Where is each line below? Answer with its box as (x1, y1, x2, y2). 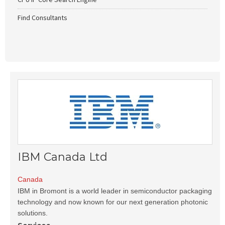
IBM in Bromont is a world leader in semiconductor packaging (18, 187, 212, 195)
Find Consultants (18, 13, 67, 22)
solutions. (18, 209, 48, 217)
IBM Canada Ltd (18, 150, 107, 164)
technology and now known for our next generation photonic (18, 198, 208, 206)
